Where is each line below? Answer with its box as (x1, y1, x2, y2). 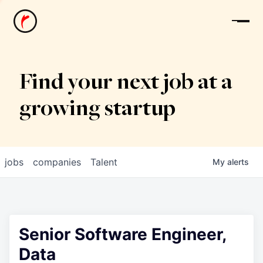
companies (33, 156, 81, 168)
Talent (90, 156, 117, 168)
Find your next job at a (19, 72, 232, 95)
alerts (227, 157, 249, 167)
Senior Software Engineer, (19, 224, 226, 244)
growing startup (19, 98, 176, 122)
